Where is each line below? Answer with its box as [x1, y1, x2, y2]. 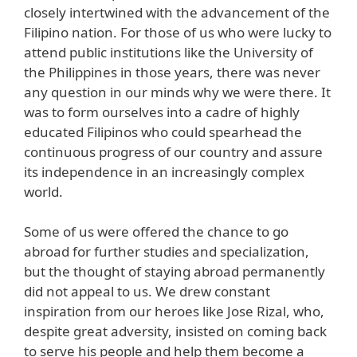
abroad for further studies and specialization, [24, 242, 309, 261]
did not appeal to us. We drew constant [24, 282, 270, 301]
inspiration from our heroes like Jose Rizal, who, [24, 302, 324, 321]
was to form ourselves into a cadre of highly [24, 102, 300, 121]
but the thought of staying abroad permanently [24, 262, 325, 281]
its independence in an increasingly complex [24, 162, 304, 181]
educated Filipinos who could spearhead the [24, 122, 302, 141]
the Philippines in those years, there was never [24, 62, 320, 81]
